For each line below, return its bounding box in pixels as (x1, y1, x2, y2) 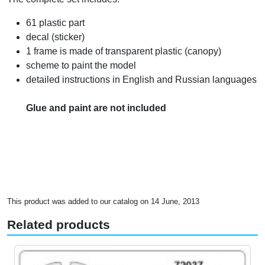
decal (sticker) (26, 31, 85, 42)
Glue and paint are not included (26, 102, 166, 113)
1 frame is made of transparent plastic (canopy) (26, 46, 221, 56)
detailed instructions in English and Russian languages (26, 74, 257, 85)
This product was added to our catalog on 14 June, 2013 (7, 196, 199, 206)
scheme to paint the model (26, 60, 136, 70)
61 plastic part (26, 17, 85, 28)
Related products (7, 217, 110, 232)
